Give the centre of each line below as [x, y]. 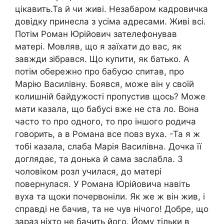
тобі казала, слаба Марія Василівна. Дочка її [108, 147]
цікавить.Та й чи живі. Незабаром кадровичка [111, 9]
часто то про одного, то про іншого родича [105, 122]
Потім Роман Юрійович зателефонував [96, 34]
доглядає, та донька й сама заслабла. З [99, 159]
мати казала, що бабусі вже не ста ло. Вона [107, 109]
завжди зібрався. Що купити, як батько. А [102, 59]
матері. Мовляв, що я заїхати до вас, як [98, 47]
